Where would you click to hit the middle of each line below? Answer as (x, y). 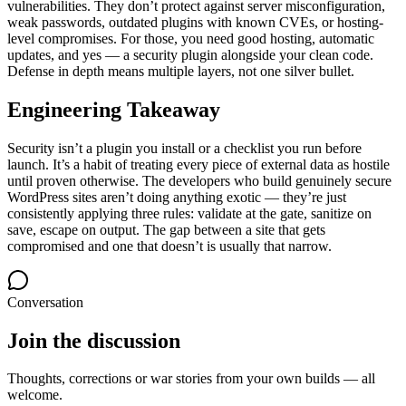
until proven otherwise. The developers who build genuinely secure (199, 180)
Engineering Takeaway (114, 109)
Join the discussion (94, 340)
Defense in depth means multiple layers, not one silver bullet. (181, 71)
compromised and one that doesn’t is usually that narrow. (169, 246)
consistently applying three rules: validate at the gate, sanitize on (189, 213)
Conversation (45, 302)
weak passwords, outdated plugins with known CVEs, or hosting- (195, 22)
